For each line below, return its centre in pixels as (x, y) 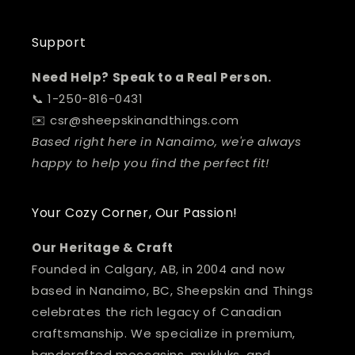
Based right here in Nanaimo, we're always (167, 142)
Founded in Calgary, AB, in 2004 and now (158, 269)
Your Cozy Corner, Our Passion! (135, 213)
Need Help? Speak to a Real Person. (152, 78)
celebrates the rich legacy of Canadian (157, 312)
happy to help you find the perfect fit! (151, 163)
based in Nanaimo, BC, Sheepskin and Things (173, 291)
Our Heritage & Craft (103, 248)
